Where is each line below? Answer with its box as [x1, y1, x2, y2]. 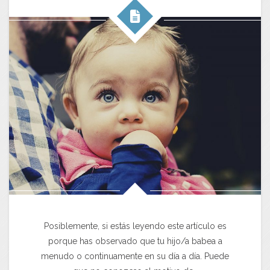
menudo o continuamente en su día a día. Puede [41, 251, 229, 262]
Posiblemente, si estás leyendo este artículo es [43, 221, 227, 231]
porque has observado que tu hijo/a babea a [48, 236, 222, 246]
